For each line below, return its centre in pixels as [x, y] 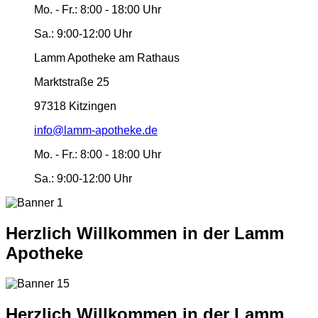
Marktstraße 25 [72, 82]
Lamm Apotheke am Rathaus [107, 57]
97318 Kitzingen [75, 106]
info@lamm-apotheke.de [96, 130]
